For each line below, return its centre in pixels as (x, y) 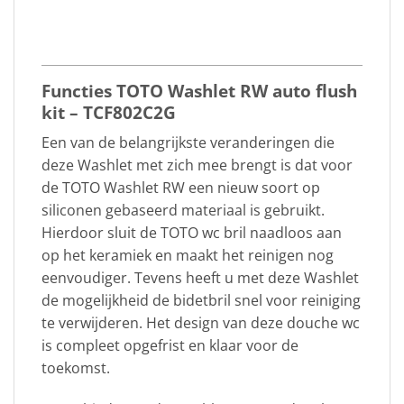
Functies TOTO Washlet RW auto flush (199, 90)
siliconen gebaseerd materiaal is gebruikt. (183, 211)
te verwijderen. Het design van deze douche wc (201, 323)
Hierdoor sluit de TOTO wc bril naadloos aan (192, 233)
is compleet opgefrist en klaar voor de (170, 346)
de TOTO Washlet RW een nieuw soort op (181, 188)
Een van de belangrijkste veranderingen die (188, 143)
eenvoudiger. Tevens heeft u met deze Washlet (200, 278)
